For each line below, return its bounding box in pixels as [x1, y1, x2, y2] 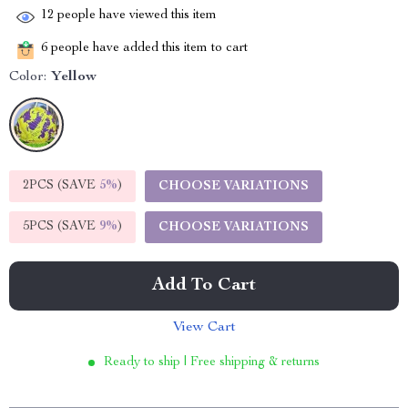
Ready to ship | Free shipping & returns [104, 356, 320, 369]
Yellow [51, 70, 97, 85]
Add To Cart [152, 277, 256, 295]
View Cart [172, 321, 236, 335]
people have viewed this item [54, 9, 217, 23]
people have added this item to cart [47, 42, 248, 56]
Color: [9, 70, 46, 85]
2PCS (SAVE [23, 179, 99, 192]
